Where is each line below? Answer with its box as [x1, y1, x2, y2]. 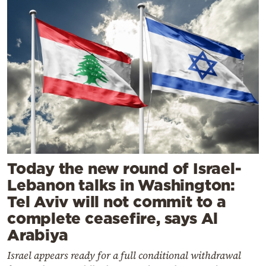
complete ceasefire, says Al [7, 209, 218, 227]
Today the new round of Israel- [7, 159, 242, 177]
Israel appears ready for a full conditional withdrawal [7, 248, 241, 262]
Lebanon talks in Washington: [7, 176, 235, 194]
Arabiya [7, 226, 68, 243]
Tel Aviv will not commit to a [7, 192, 226, 210]
